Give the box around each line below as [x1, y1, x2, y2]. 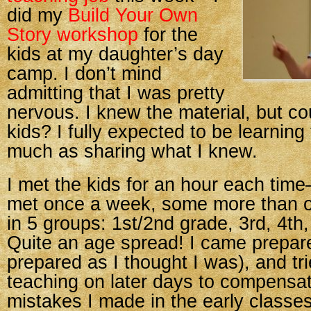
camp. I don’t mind [7, 63, 162, 84]
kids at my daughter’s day [7, 44, 224, 65]
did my [7, 5, 68, 26]
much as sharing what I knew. [7, 141, 258, 162]
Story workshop [7, 24, 138, 45]
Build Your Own [68, 5, 198, 26]
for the [138, 24, 198, 45]
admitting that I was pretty [7, 83, 225, 103]
